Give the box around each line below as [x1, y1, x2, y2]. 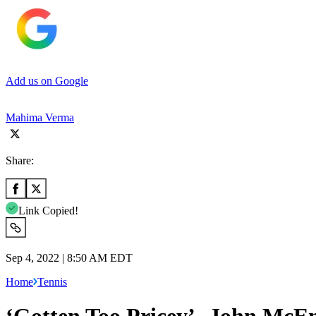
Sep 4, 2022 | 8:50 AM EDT [6, 251, 133, 264]
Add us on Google [6, 74, 88, 87]
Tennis [37, 275, 67, 288]
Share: [6, 154, 34, 166]
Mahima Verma [6, 111, 74, 123]
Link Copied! [18, 204, 78, 217]
